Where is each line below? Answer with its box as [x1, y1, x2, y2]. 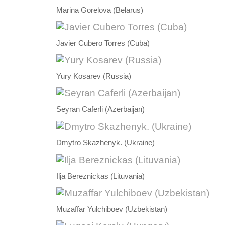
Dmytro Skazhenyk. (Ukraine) [56, 139, 155, 147]
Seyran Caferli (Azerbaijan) [56, 105, 145, 114]
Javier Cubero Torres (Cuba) [56, 39, 150, 48]
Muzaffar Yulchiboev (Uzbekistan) [56, 205, 167, 213]
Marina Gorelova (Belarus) [56, 6, 143, 15]
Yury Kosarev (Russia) [56, 72, 131, 81]
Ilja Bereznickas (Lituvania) [56, 172, 145, 180]
